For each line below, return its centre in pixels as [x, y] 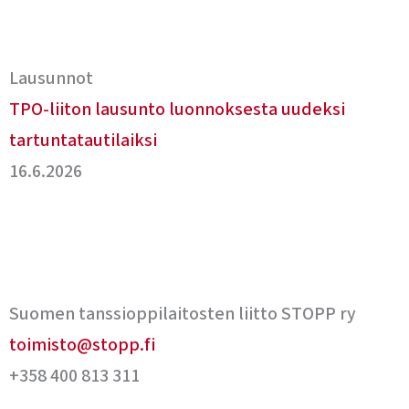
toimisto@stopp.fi [82, 345]
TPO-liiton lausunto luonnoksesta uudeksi [177, 110]
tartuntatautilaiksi [83, 141]
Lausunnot [51, 79]
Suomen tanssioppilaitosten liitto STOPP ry [183, 314]
